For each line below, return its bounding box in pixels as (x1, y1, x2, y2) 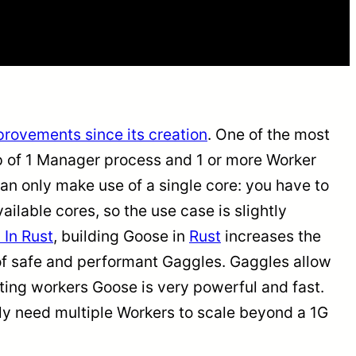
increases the (221, 226, 321, 246)
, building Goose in (53, 226, 189, 246)
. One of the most (207, 124, 330, 144)
